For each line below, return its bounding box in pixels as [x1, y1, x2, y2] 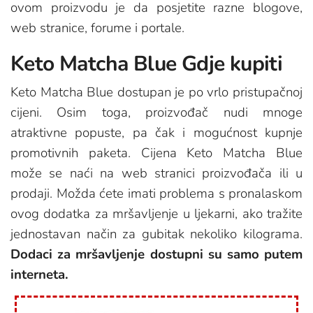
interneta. [10, 265, 68, 284]
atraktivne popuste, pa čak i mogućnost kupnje [10, 124, 303, 143]
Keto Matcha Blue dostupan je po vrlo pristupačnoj [10, 83, 303, 102]
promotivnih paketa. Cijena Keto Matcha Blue [10, 144, 303, 163]
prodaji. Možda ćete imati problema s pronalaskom [10, 184, 303, 203]
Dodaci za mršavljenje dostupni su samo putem [10, 245, 303, 264]
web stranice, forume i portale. [10, 19, 184, 38]
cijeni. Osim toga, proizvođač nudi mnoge [10, 103, 303, 122]
